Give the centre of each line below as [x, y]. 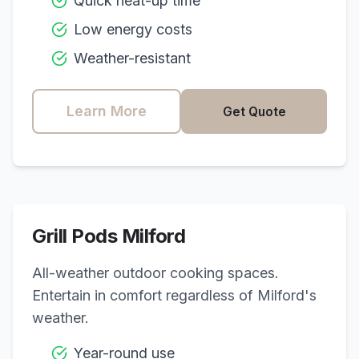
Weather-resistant [132, 58]
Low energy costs [133, 29]
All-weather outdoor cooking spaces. [155, 273]
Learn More [107, 111]
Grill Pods [77, 236]
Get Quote [254, 111]
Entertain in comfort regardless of [145, 295]
